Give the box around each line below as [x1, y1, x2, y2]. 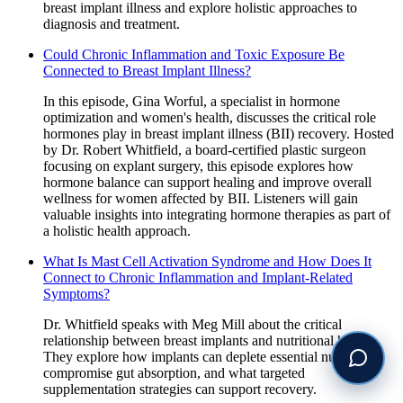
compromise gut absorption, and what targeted [43, 364, 305, 381]
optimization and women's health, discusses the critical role [43, 109, 376, 125]
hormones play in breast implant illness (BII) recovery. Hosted [43, 125, 394, 141]
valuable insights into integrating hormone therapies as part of [43, 206, 390, 222]
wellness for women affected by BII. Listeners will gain [43, 190, 358, 206]
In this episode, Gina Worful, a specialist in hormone [43, 93, 340, 109]
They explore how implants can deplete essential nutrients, [43, 348, 373, 364]
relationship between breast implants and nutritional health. [43, 332, 375, 348]
